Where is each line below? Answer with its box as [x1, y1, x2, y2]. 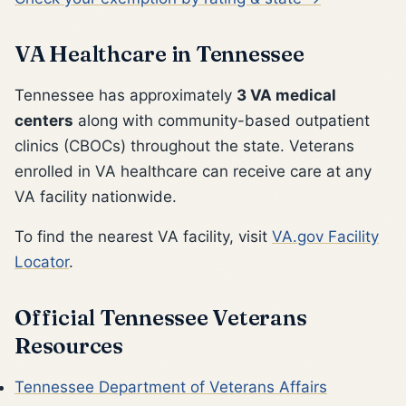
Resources [14, 331, 123, 359]
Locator [14, 252, 69, 271]
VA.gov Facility [272, 227, 379, 246]
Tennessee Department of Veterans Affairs [14, 377, 327, 396]
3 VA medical [237, 85, 336, 104]
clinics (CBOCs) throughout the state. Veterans [14, 136, 354, 155]
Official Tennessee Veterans [14, 303, 307, 331]
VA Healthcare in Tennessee [14, 39, 304, 67]
